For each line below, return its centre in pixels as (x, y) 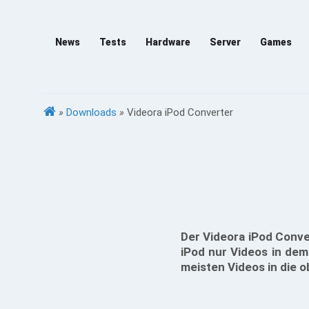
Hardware (168, 42)
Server (225, 42)
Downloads (91, 112)
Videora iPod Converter (180, 112)
